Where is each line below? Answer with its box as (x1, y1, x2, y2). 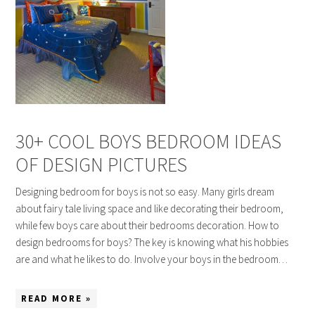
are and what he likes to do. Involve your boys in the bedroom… (15, 252, 288, 266)
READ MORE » (21, 292, 92, 305)
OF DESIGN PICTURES (15, 152, 188, 178)
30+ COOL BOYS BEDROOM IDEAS (15, 129, 282, 155)
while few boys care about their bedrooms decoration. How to (15, 219, 280, 233)
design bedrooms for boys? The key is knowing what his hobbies (15, 236, 289, 250)
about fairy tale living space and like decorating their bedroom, (15, 202, 284, 216)
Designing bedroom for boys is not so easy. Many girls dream (15, 185, 275, 199)
